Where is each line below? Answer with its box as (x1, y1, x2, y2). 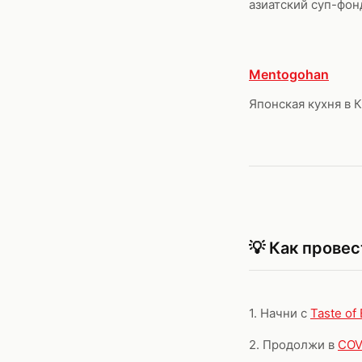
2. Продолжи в (249, 337, 338, 352)
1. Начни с (249, 305, 310, 321)
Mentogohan (249, 66, 329, 82)
